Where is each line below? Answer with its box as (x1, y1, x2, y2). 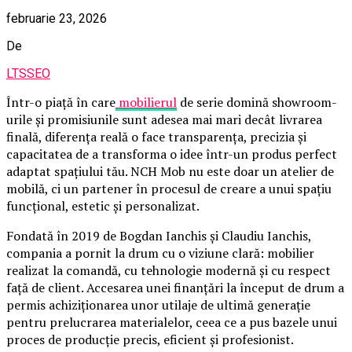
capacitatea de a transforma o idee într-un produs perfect (6, 145, 337, 163)
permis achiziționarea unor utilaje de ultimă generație (6, 295, 310, 313)
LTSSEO (6, 65, 50, 81)
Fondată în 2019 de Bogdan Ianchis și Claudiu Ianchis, (6, 226, 311, 244)
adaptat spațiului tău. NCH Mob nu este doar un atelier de (6, 162, 334, 180)
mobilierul (115, 93, 177, 111)
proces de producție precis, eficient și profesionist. (6, 330, 294, 348)
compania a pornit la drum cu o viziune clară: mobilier (6, 244, 314, 262)
